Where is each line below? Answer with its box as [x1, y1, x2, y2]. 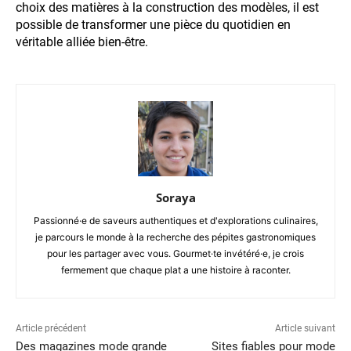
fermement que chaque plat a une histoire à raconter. [60, 264, 291, 277]
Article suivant [274, 323, 335, 335]
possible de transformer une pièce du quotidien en [16, 17, 291, 33]
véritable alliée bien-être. [16, 34, 148, 50]
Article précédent [16, 323, 86, 335]
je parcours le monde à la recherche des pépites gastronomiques [35, 231, 316, 244]
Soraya [155, 190, 196, 206]
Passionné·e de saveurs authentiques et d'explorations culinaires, [33, 215, 318, 227]
